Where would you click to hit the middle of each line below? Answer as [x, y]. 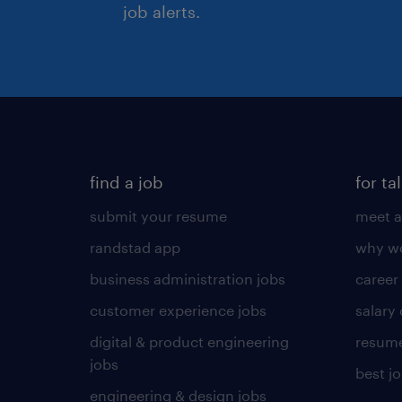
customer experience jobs [178, 310]
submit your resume [158, 216]
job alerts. [162, 12]
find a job [127, 182]
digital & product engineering [189, 341]
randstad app [135, 247]
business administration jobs [188, 279]
